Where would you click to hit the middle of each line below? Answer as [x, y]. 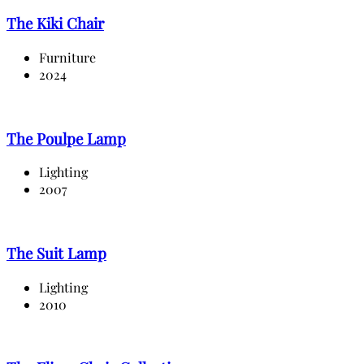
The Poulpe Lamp [66, 138]
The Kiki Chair [55, 24]
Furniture [67, 57]
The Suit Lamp [56, 253]
